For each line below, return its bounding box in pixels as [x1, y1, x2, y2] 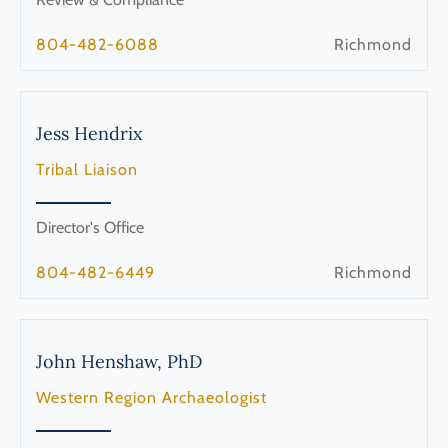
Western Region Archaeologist [36, 387, 267, 407]
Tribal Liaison [36, 159, 138, 179]
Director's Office [36, 217, 144, 237]
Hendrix [74, 121, 143, 145]
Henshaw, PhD [81, 349, 202, 373]
